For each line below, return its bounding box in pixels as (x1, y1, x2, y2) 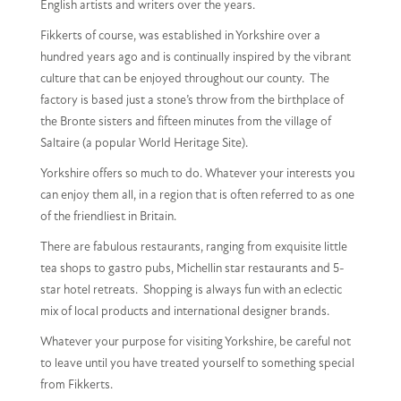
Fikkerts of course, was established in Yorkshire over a (40, 29, 320, 43)
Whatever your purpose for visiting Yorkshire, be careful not (40, 335, 351, 349)
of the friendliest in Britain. (40, 209, 176, 224)
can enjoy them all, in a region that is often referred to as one (40, 188, 354, 202)
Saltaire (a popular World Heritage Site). (40, 136, 248, 150)
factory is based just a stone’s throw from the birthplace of (40, 93, 344, 107)
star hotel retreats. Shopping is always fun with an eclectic (40, 283, 342, 297)
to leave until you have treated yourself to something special (40, 356, 354, 371)
